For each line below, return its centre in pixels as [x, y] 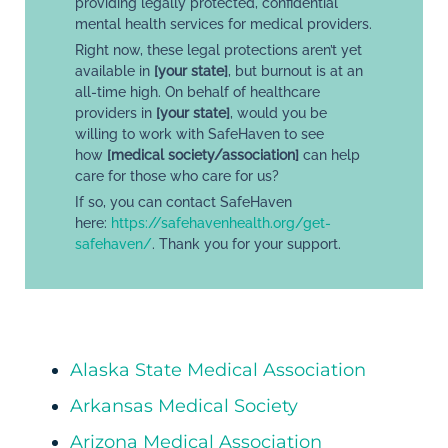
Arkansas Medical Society [183, 406]
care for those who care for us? [176, 175]
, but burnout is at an [295, 70]
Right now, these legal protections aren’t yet [218, 49]
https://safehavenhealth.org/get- [220, 222]
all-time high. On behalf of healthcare [197, 91]
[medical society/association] [202, 154]
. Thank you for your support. [246, 243]
